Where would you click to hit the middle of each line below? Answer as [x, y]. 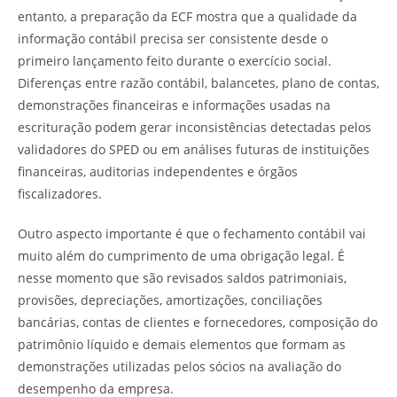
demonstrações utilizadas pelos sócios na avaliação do [179, 366]
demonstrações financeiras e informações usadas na [174, 105]
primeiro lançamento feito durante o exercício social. [175, 61]
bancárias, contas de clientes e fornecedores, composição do [198, 322]
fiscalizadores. [60, 194]
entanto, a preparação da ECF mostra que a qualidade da [187, 16]
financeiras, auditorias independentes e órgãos [158, 171]
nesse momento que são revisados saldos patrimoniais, [182, 278]
